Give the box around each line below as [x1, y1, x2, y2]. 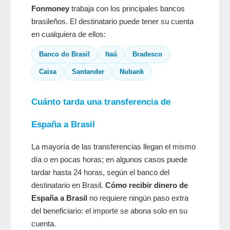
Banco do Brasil [39, 50, 90, 59]
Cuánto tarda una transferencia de [31, 97, 170, 107]
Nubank [120, 68, 144, 76]
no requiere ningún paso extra [87, 194, 188, 203]
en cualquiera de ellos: [31, 30, 106, 39]
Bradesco [132, 50, 162, 59]
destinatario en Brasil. [31, 181, 105, 190]
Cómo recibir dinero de [105, 181, 188, 190]
